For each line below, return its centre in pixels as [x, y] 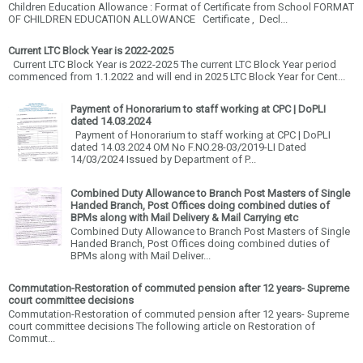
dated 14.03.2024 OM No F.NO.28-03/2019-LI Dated [188, 147]
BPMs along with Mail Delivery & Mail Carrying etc [184, 217]
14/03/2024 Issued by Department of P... [163, 160]
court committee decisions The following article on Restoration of [162, 327]
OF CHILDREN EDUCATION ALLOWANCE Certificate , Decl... [148, 19]
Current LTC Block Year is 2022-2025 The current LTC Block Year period [172, 65]
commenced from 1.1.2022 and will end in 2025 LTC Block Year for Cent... [177, 77]
